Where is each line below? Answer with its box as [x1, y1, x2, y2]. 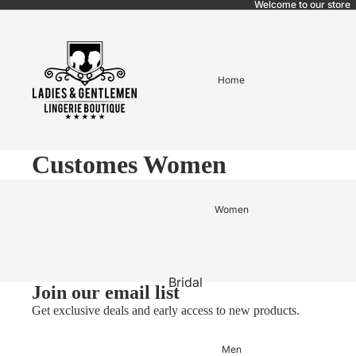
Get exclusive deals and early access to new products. [32, 304, 300, 317]
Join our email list [32, 282, 180, 303]
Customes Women [32, 150, 226, 179]
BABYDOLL [168, 326, 235, 342]
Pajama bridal [168, 300, 250, 316]
